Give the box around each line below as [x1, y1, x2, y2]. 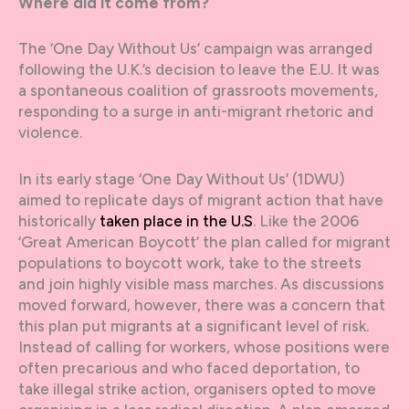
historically [18, 211, 100, 230]
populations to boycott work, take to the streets [18, 253, 362, 272]
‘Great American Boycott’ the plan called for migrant [18, 232, 391, 251]
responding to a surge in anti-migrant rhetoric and [18, 102, 373, 121]
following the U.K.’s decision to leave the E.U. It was [18, 60, 380, 79]
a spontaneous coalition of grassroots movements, [18, 81, 378, 100]
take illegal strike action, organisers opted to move [18, 379, 376, 398]
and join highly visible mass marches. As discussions [18, 274, 384, 293]
